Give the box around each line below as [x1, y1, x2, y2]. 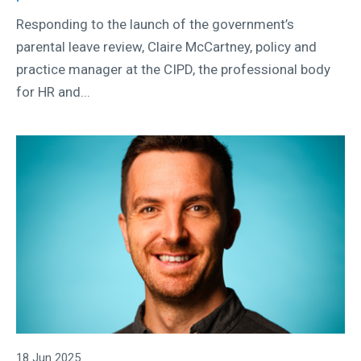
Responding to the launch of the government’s [16, 16, 294, 33]
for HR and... [16, 84, 90, 101]
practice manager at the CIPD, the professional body [16, 61, 330, 78]
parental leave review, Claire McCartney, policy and [16, 39, 317, 56]
